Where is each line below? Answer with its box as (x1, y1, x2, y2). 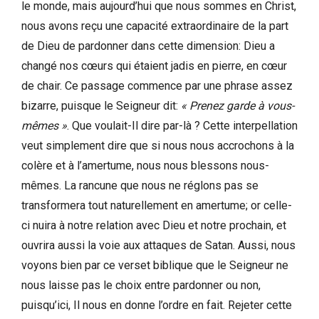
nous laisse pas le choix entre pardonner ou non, (21, 278, 261, 292)
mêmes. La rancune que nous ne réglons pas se (21, 178, 258, 192)
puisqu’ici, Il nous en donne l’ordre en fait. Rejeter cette (21, 298, 292, 312)
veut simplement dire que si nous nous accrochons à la (21, 138, 294, 152)
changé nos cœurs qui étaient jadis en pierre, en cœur (21, 58, 287, 73)
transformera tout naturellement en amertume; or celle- (21, 198, 292, 212)
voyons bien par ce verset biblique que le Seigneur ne (21, 258, 288, 272)
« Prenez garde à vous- (181, 98, 294, 113)
